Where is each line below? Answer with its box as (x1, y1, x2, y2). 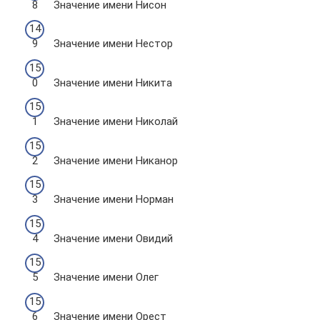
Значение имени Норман (54, 193, 174, 206)
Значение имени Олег (54, 271, 159, 284)
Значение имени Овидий (54, 231, 173, 245)
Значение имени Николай (54, 115, 178, 128)
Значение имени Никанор (54, 154, 178, 167)
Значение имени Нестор (54, 37, 173, 50)
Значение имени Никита (54, 76, 172, 89)
